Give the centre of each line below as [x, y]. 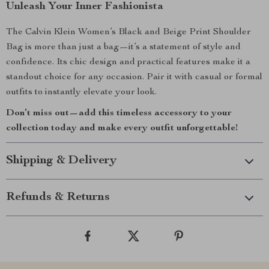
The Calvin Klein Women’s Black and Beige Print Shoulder [128, 32]
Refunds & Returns [58, 198]
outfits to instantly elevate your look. [81, 92]
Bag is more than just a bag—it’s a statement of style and [123, 47]
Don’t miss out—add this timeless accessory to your [119, 113]
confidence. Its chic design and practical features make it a [128, 62]
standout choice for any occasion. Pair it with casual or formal [134, 77]
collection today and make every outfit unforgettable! [122, 128]
